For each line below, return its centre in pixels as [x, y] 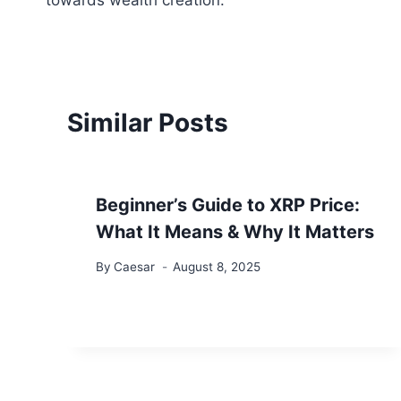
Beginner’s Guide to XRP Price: [228, 205]
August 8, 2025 [217, 266]
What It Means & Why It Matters [235, 232]
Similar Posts [148, 123]
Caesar [135, 266]
